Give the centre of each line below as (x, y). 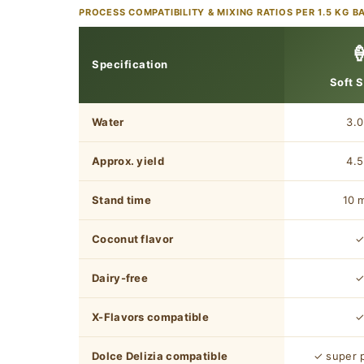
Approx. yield (128, 161)
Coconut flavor (133, 239)
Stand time (121, 200)
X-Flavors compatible (150, 317)
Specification (130, 65)
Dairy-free (120, 278)
